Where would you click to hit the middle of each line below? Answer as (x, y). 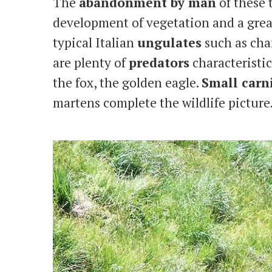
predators (159, 62)
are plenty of (91, 62)
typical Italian (95, 42)
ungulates (169, 42)
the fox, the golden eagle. (127, 82)
